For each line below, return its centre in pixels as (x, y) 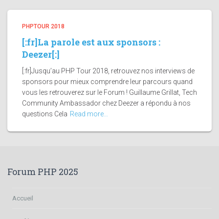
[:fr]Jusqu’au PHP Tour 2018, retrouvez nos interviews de (108, 71)
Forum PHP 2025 (43, 171)
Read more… (89, 114)
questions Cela (45, 114)
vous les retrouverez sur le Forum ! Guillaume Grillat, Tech (109, 92)
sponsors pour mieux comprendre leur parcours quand (107, 81)
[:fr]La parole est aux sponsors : (91, 42)
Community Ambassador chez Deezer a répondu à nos (106, 103)
